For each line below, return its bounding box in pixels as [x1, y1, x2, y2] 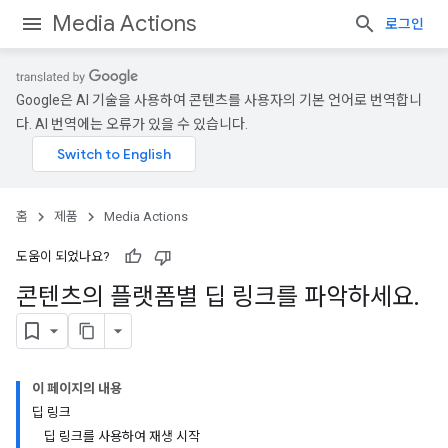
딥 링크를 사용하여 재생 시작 [44, 429, 200, 444]
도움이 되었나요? [16, 249, 110, 264]
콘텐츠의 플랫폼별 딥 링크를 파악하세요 [16, 282, 414, 312]
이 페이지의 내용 [32, 381, 122, 396]
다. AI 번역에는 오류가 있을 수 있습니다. [16, 116, 248, 132]
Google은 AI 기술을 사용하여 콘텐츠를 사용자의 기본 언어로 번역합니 [16, 92, 422, 108]
